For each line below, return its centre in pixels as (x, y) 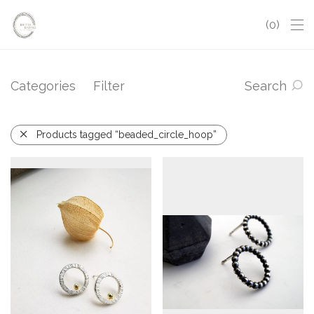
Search (266, 86)
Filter (109, 86)
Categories (43, 86)
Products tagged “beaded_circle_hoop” (127, 135)
